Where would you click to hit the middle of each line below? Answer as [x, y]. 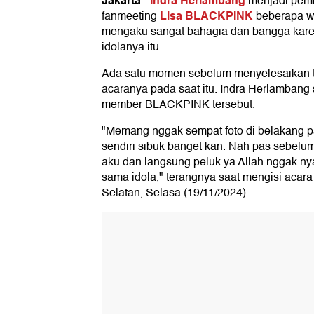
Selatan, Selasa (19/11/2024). [175, 193]
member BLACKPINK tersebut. [178, 105]
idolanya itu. [132, 47]
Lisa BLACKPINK [208, 16]
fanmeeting [131, 16]
